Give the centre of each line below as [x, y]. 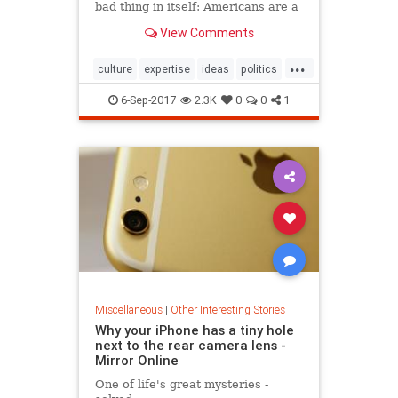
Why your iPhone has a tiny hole [194, 330]
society [116, 97]
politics [259, 68]
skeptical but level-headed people [192, 21]
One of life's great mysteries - [181, 385]
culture [115, 68]
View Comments [205, 33]
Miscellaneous [128, 310]
